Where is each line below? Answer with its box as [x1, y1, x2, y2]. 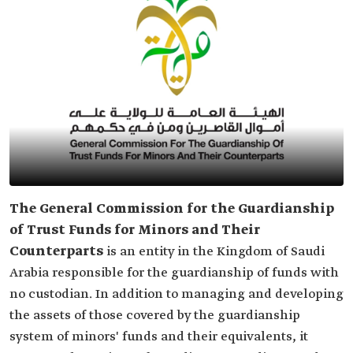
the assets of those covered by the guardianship [9, 307, 300, 324]
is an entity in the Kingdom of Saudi [103, 243, 325, 260]
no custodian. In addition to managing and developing [9, 286, 344, 303]
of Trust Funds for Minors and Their [9, 222, 260, 239]
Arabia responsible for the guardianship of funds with [9, 265, 339, 281]
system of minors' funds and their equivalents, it [9, 329, 308, 345]
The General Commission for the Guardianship [9, 201, 334, 217]
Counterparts [9, 243, 103, 260]
